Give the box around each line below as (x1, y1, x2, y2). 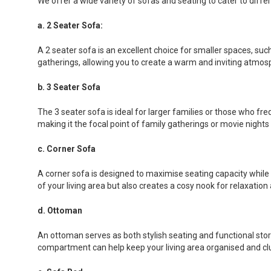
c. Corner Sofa (38, 144, 96, 154)
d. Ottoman (38, 206, 82, 216)
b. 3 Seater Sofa (38, 82, 100, 93)
